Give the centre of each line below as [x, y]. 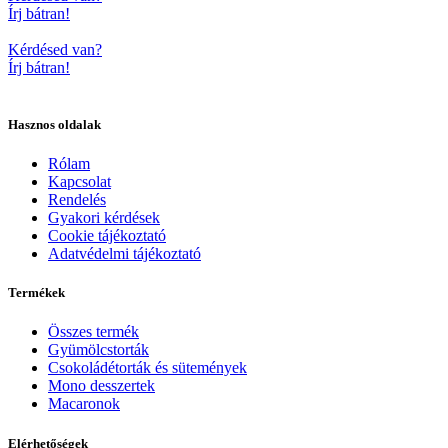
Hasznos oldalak [54, 124]
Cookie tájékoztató [107, 236]
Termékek [36, 293]
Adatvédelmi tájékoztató [124, 254]
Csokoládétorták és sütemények [147, 368]
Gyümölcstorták [98, 350]
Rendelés [77, 200]
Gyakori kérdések [104, 218]
